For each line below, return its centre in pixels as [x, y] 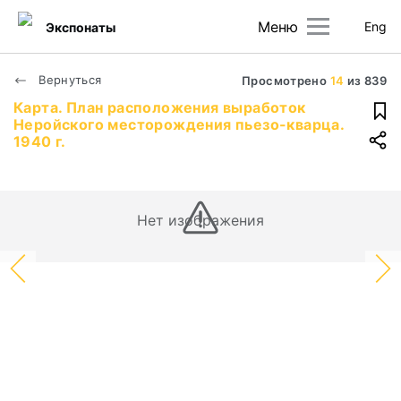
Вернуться [68, 80]
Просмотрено [286, 81]
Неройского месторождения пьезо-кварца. [179, 124]
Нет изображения [200, 220]
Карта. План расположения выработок [160, 107]
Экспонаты [81, 27]
